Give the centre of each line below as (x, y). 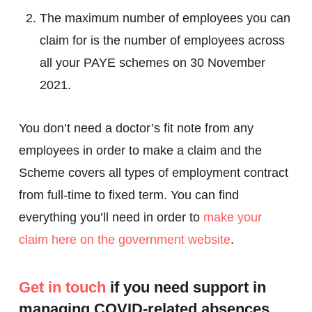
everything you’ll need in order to (111, 217)
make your (232, 217)
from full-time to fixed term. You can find (128, 195)
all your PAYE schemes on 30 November (152, 63)
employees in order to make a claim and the (140, 150)
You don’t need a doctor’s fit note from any (136, 128)
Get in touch (62, 287)
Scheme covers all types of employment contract (153, 173)
